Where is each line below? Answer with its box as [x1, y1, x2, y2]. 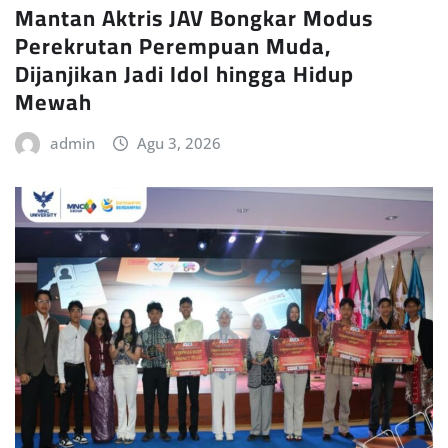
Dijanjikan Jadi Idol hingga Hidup [15, 53, 354, 96]
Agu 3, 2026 [137, 133, 222, 154]
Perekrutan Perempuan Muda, [15, 25, 331, 68]
